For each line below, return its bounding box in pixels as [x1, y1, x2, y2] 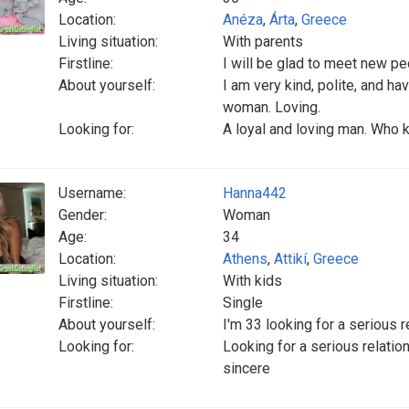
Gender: [58, 206, 107, 224]
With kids [223, 272, 282, 289]
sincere [223, 360, 270, 377]
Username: [58, 184, 126, 202]
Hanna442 [223, 184, 287, 202]
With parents [223, 33, 303, 50]
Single [223, 294, 263, 311]
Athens [223, 250, 267, 267]
